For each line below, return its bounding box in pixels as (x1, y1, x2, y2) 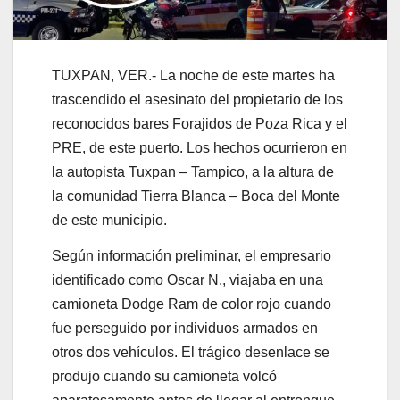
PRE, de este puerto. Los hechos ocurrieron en (51, 140, 347, 156)
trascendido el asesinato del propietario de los (51, 92, 343, 108)
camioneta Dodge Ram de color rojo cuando (51, 296, 331, 312)
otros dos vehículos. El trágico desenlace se (51, 345, 329, 361)
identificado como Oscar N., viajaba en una (51, 272, 323, 288)
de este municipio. (51, 212, 167, 229)
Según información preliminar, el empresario (51, 248, 331, 264)
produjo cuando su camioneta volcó (51, 369, 277, 385)
